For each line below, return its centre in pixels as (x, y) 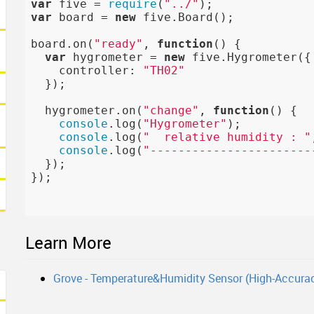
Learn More (69, 243)
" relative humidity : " (227, 137)
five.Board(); (185, 18)
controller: (87, 71)
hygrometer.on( (87, 111)
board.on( (63, 44)
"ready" (119, 44)
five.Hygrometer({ (248, 57)
